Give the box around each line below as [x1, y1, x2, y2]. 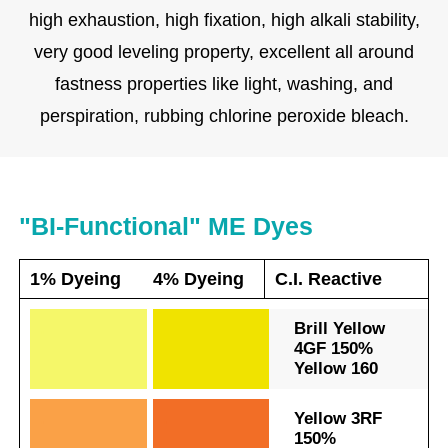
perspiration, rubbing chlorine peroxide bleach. [39, 105, 409, 126]
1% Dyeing [30, 269, 122, 290]
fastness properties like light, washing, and [55, 73, 393, 94]
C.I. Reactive [274, 269, 382, 290]
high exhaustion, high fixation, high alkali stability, [28, 9, 420, 30]
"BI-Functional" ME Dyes [19, 212, 314, 241]
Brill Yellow [293, 319, 385, 339]
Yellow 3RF [293, 409, 382, 429]
